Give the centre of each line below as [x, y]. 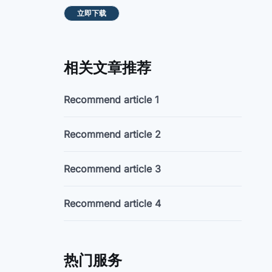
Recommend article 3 [113, 169]
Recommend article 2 [113, 134]
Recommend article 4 [113, 204]
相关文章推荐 [108, 68]
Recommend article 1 [112, 100]
